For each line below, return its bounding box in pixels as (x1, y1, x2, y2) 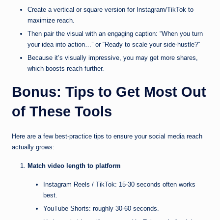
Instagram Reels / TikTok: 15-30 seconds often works (43, 181, 195, 189)
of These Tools (12, 104, 112, 120)
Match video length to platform (27, 162, 121, 170)
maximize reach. (27, 17, 75, 25)
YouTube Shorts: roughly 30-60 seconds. (43, 205, 159, 213)
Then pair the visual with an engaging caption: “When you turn (27, 30, 203, 38)
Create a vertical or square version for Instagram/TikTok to (27, 6, 193, 14)
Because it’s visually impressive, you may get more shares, (27, 54, 198, 62)
